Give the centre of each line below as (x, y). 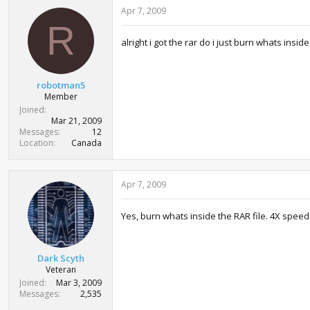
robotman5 (61, 85)
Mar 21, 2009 (76, 120)
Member (61, 96)
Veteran (61, 270)
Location (36, 143)
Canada (86, 143)
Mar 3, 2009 (79, 283)
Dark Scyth (61, 258)
